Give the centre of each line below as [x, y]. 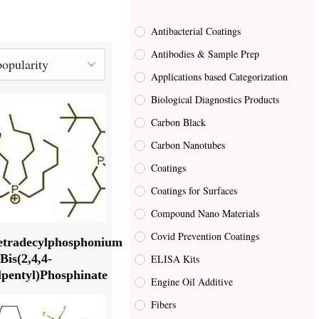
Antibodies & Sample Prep [205, 54]
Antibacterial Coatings [196, 31]
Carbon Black [179, 122]
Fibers [164, 305]
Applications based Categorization [220, 77]
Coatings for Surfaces [194, 191]
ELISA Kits [176, 259]
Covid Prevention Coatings [205, 236]
